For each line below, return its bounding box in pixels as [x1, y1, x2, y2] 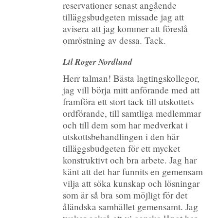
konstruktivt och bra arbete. [63, 153, 170, 166]
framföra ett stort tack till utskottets [63, 95, 194, 108]
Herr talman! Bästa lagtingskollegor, [63, 72, 200, 84]
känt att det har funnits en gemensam [63, 165, 203, 178]
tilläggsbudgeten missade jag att [63, 11, 184, 23]
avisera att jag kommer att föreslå [63, 22, 188, 35]
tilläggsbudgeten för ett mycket [63, 142, 181, 154]
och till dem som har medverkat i [63, 118, 188, 131]
